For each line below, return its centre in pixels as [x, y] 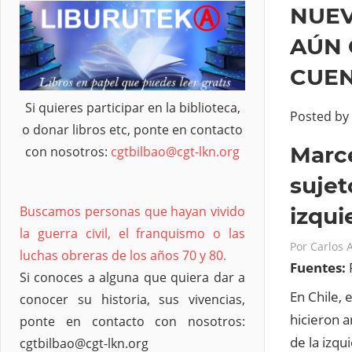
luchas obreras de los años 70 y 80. [123, 256]
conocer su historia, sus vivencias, [132, 300]
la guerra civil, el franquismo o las [132, 234]
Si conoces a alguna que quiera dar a [132, 278]
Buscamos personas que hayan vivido [132, 212]
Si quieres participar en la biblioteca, [132, 108]
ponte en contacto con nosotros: [132, 322]
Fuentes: [319, 267]
